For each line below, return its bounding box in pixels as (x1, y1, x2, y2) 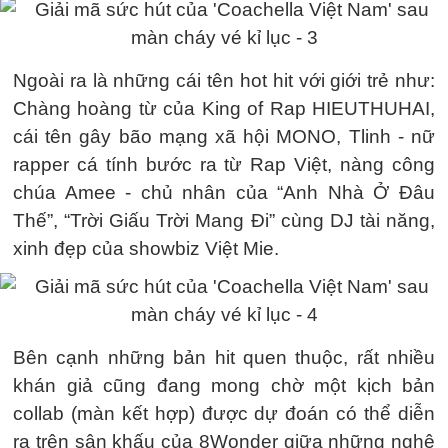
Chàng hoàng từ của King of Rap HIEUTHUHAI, (13, 98, 435, 119)
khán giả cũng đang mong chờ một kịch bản (13, 375, 435, 396)
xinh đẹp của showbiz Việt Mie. (13, 238, 279, 259)
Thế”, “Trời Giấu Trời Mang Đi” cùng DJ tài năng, (13, 210, 435, 231)
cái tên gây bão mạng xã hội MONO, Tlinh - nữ (13, 126, 435, 147)
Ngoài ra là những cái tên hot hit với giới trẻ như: (13, 70, 435, 91)
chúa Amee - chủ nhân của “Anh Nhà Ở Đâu (13, 182, 435, 203)
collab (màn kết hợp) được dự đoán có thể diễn (13, 403, 435, 424)
